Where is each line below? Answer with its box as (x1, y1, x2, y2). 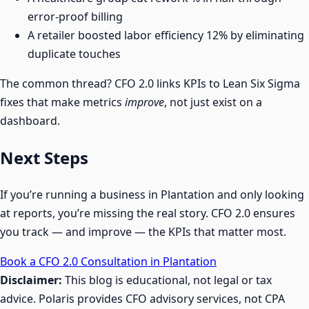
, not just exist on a (164, 94, 262, 110)
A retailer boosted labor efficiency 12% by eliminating (28, 28, 304, 43)
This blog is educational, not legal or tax (62, 272, 272, 288)
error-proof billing (28, 9, 123, 25)
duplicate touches (28, 46, 121, 62)
